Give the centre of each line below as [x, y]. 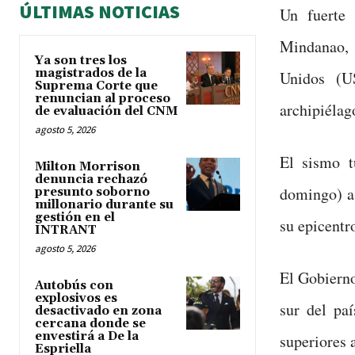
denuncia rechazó [91, 180]
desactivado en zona [98, 311]
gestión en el [75, 218]
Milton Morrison [88, 167]
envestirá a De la [87, 337]
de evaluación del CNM [106, 112]
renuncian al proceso [103, 99]
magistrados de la [91, 74]
